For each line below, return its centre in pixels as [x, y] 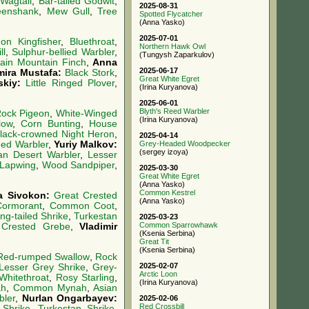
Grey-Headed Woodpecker [185, 143]
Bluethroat [92, 42]
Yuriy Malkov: [86, 144]
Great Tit [154, 241]
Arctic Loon [158, 274]
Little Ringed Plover [70, 83]
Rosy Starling [85, 277]
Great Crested [86, 195]
